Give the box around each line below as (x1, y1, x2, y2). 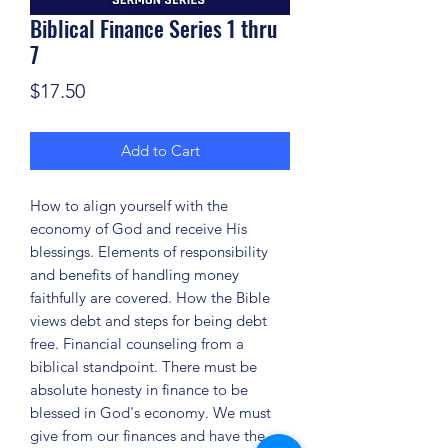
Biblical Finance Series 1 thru (30, 12, 277, 44)
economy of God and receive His (30, 219, 247, 238)
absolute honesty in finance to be (30, 380, 248, 399)
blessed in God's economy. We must (30, 403, 271, 422)
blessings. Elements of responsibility (30, 242, 268, 261)
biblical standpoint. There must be (30, 357, 257, 376)
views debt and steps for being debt (30, 311, 267, 330)
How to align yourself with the (30, 196, 228, 215)
